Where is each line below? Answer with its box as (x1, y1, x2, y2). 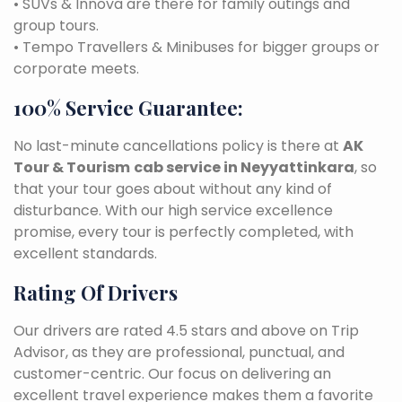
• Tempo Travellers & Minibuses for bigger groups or (13, 37, 380, 57)
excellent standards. (13, 243, 157, 264)
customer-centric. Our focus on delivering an (13, 363, 331, 384)
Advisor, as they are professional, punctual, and (13, 342, 345, 363)
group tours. (13, 15, 99, 36)
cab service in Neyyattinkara (134, 157, 354, 178)
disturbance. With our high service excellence (13, 200, 333, 221)
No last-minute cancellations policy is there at (13, 135, 343, 156)
